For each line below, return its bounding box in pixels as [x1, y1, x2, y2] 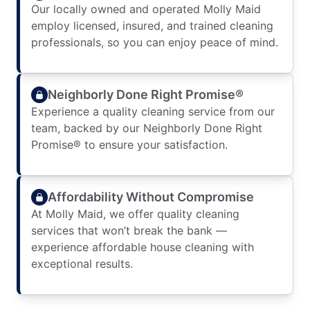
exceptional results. [31, 257, 133, 271]
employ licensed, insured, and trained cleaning [31, 19, 273, 33]
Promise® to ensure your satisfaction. [31, 138, 228, 152]
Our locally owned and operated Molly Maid [31, 2, 261, 16]
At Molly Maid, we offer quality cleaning [31, 207, 239, 221]
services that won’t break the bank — [31, 224, 227, 237]
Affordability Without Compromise [48, 189, 254, 204]
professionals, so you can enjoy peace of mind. [31, 35, 278, 49]
